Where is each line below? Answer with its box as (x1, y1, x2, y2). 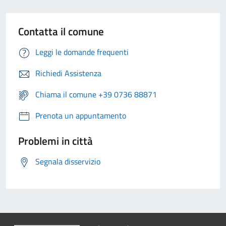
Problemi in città (18, 133, 93, 149)
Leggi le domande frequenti (35, 46, 129, 59)
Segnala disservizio (35, 155, 100, 168)
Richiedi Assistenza (35, 67, 101, 80)
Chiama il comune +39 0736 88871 (35, 88, 157, 101)
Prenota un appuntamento (35, 109, 126, 122)
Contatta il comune (18, 23, 104, 40)
